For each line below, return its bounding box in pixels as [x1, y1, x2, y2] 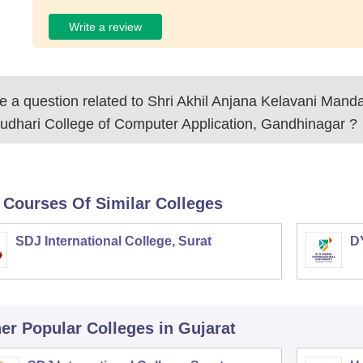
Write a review [69, 19, 143, 33]
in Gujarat [158, 319, 236, 337]
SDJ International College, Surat [15, 234, 211, 248]
